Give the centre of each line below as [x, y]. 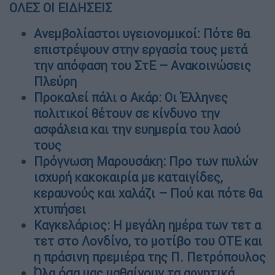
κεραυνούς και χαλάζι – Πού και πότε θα [148, 193]
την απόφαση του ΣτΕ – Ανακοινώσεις [142, 66]
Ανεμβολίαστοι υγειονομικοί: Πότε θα [142, 34]
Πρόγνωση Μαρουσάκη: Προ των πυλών [146, 161]
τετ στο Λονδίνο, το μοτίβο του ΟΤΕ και [148, 241]
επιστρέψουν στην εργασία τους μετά [141, 50]
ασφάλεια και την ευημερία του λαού [137, 130]
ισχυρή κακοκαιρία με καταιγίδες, [128, 177]
